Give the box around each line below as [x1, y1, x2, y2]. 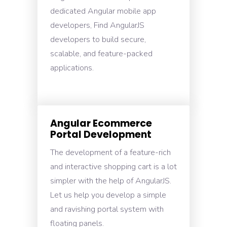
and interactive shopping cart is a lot [50, 161, 177, 172]
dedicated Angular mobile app [50, 6, 156, 17]
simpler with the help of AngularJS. [50, 175, 171, 186]
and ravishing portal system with [50, 204, 164, 215]
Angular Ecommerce [50, 117, 152, 130]
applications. [50, 62, 94, 73]
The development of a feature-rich [50, 147, 171, 158]
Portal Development [50, 128, 152, 141]
